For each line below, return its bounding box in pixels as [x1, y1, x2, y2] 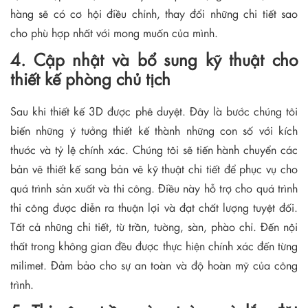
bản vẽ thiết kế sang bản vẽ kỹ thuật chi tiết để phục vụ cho [10, 160, 298, 177]
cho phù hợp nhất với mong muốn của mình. [10, 25, 221, 41]
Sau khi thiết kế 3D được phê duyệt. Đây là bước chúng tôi [10, 102, 298, 119]
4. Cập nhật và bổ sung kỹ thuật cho [10, 47, 298, 71]
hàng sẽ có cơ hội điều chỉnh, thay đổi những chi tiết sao [10, 5, 298, 22]
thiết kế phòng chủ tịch [10, 67, 170, 91]
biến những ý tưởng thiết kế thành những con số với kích [10, 122, 298, 138]
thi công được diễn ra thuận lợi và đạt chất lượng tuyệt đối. [10, 199, 298, 215]
